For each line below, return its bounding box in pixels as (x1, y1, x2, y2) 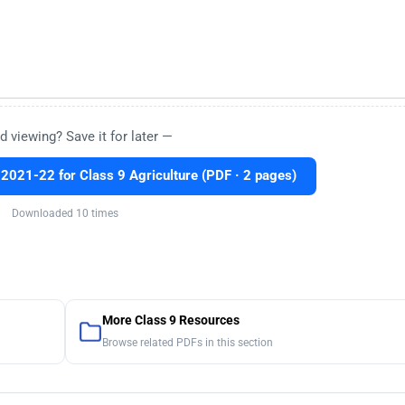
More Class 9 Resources (101, 313, 240, 329)
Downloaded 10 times (11, 207, 118, 221)
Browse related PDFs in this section (101, 336, 273, 350)
